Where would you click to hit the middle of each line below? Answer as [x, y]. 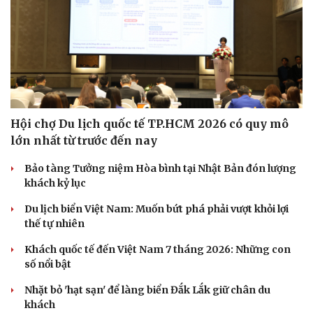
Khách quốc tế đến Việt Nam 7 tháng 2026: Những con [158, 249]
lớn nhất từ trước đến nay [84, 140]
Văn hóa [30, 264]
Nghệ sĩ [186, 283]
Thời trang [192, 297]
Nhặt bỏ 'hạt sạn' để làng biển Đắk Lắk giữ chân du [147, 290]
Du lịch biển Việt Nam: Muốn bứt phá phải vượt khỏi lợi [156, 209]
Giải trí [181, 264]
